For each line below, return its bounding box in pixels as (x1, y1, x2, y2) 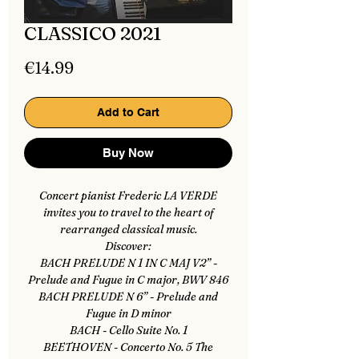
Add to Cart (97, 106, 159, 119)
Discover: (105, 239, 151, 253)
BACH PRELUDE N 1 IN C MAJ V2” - (39, 256, 217, 270)
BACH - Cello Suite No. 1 (69, 323, 188, 337)
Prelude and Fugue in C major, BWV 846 (28, 272, 228, 287)
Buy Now (103, 146, 154, 159)
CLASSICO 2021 (24, 22, 161, 45)
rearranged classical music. (59, 222, 197, 236)
